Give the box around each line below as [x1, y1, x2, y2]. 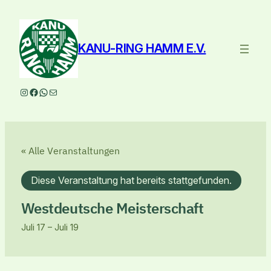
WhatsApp [38, 85, 84, 98]
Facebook [28, 85, 74, 98]
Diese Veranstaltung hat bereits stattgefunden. [30, 174, 232, 186]
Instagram [19, 85, 62, 98]
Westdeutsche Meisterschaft [21, 198, 204, 218]
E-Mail [48, 85, 65, 98]
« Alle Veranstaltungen [21, 144, 120, 157]
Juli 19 [54, 221, 79, 233]
